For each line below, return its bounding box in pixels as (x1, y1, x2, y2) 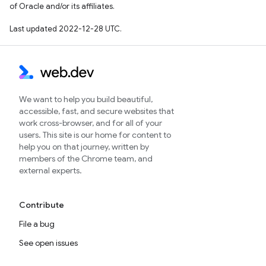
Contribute (19, 199, 64, 210)
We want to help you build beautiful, (19, 94, 153, 104)
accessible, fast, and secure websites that (19, 106, 174, 116)
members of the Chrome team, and (19, 153, 153, 164)
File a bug (19, 218, 55, 229)
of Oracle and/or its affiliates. (9, 1, 115, 11)
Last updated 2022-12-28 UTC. (9, 24, 122, 34)
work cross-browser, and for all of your (19, 118, 162, 128)
